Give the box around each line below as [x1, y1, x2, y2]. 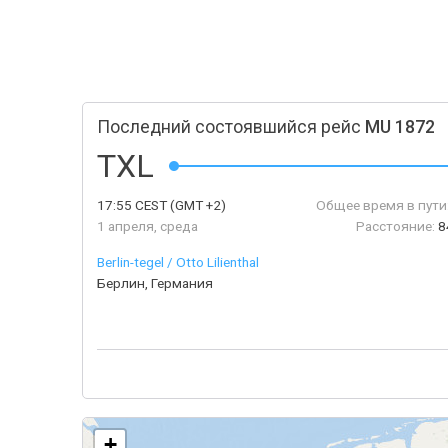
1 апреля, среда [97, 218, 198, 234]
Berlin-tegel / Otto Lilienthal [97, 254, 259, 270]
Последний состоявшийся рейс [97, 117, 365, 137]
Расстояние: [356, 218, 436, 234]
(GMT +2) [167, 197, 226, 213]
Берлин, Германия [97, 275, 213, 291]
